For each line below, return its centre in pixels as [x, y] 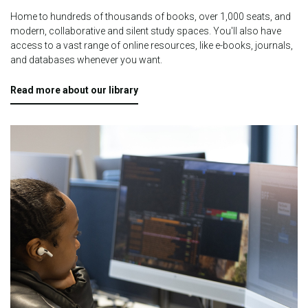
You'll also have [247, 31]
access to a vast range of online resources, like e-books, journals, [152, 46]
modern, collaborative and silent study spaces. [112, 31]
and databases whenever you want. [86, 60]
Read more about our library [74, 90]
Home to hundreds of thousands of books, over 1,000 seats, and [151, 17]
